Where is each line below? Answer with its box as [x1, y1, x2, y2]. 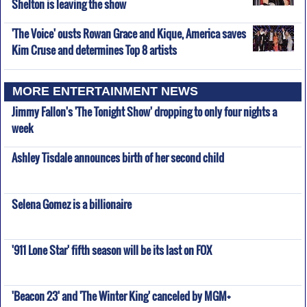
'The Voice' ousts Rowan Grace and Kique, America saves [11, 25, 246, 42]
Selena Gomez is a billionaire [11, 195, 132, 212]
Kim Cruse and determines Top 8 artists [11, 42, 177, 54]
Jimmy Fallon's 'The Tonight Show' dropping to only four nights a [11, 103, 277, 120]
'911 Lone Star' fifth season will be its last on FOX [11, 242, 212, 259]
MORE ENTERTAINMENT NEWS [12, 84, 199, 99]
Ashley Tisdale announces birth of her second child [11, 149, 224, 167]
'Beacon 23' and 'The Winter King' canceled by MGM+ [11, 288, 231, 305]
